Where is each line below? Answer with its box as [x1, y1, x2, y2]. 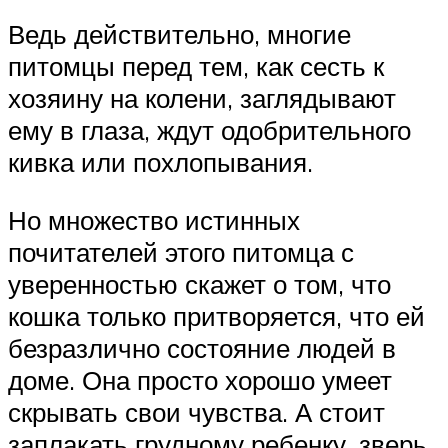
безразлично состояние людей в [8, 332, 396, 365]
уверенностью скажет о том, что [8, 268, 391, 301]
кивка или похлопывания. [8, 146, 313, 179]
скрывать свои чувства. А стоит [8, 396, 385, 429]
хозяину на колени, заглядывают [8, 82, 396, 115]
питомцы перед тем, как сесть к [8, 50, 384, 83]
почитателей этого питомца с [8, 236, 354, 269]
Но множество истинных [8, 204, 300, 237]
